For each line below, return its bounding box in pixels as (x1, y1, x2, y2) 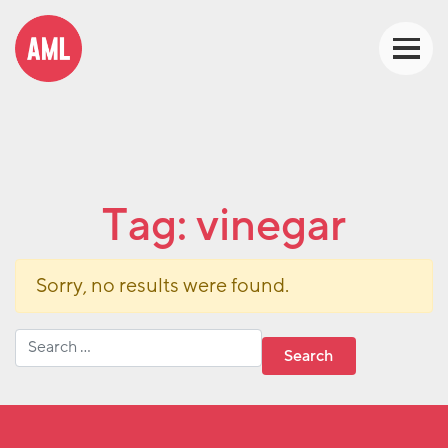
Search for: (14, 328, 108, 355)
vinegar (196, 196, 346, 255)
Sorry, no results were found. (36, 272, 289, 299)
